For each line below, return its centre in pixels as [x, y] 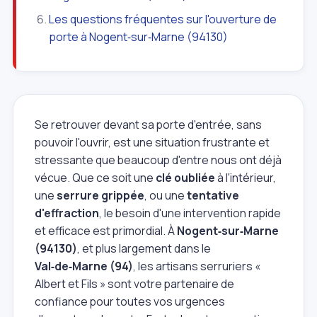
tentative [213, 195]
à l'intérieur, [246, 177]
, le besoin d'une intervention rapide [190, 213]
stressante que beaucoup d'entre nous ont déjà [158, 160]
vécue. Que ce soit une [95, 177]
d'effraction [67, 213]
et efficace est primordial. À [106, 230]
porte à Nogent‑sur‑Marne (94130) [139, 36]
